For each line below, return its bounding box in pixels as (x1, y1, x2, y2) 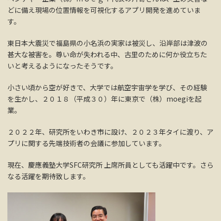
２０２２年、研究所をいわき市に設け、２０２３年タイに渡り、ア (7, 126, 214, 137)
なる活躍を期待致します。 (7, 171, 90, 181)
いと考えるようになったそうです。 (7, 60, 117, 71)
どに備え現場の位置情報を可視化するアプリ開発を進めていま (7, 4, 201, 15)
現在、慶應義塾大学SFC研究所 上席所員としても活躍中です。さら (7, 159, 214, 170)
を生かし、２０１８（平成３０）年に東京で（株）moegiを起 (7, 93, 202, 104)
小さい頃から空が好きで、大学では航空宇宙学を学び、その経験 (7, 82, 207, 92)
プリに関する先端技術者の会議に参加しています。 (7, 138, 166, 148)
